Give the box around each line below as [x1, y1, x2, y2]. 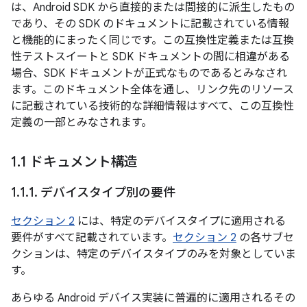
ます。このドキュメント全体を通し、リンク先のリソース [11, 83, 294, 97]
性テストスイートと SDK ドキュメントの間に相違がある [11, 50, 290, 64]
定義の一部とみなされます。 [11, 116, 152, 130]
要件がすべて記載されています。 [11, 231, 173, 245]
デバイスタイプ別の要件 [38, 185, 175, 200]
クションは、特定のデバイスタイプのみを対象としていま [11, 247, 296, 261]
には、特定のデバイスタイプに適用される [75, 214, 286, 228]
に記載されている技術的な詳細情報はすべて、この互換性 [11, 99, 294, 113]
